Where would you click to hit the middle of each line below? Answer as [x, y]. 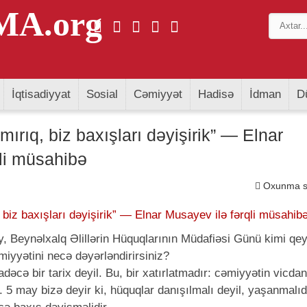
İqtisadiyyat [41, 94]
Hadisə [216, 94]
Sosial [102, 94]
